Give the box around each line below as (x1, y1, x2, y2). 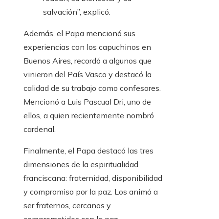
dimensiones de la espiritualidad (23, 159, 138, 170)
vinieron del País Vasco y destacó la (23, 69, 152, 80)
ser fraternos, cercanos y (23, 200, 111, 211)
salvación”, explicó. (43, 7, 110, 17)
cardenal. (23, 124, 56, 134)
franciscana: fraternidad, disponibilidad (23, 173, 162, 183)
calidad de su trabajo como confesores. (23, 83, 161, 93)
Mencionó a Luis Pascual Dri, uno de (23, 97, 151, 107)
